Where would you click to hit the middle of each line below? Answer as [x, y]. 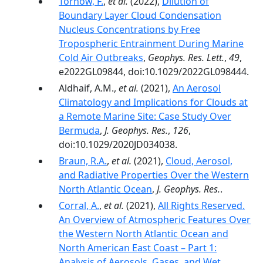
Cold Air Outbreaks [101, 58]
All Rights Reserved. [201, 205]
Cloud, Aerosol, [199, 161]
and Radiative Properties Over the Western [154, 175]
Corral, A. [79, 205]
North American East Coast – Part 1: [138, 248]
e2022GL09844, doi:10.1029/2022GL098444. [154, 72]
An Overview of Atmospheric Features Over [155, 220]
